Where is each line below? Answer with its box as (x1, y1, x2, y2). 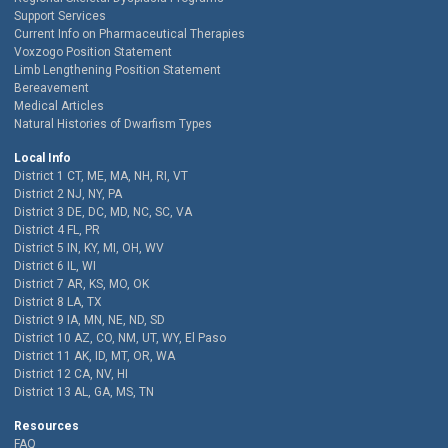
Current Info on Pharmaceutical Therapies (14, 27, 245, 42)
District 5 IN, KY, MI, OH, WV (14, 241, 164, 256)
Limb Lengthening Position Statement (14, 63, 221, 78)
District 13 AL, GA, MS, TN (14, 385, 154, 400)
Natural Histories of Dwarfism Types (14, 117, 212, 132)
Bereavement (14, 81, 89, 96)
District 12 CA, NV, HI (14, 367, 128, 382)
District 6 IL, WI (14, 259, 96, 274)
